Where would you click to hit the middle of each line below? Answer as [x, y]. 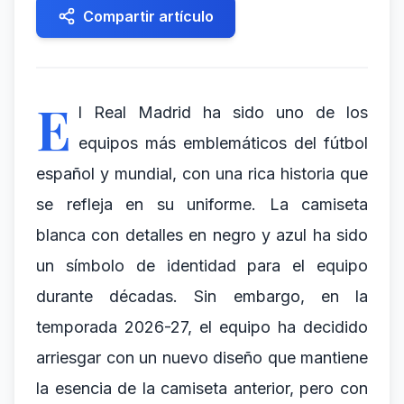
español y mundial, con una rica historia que [202, 174]
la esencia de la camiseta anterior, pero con [202, 388]
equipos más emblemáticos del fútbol [223, 143]
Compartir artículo [148, 16]
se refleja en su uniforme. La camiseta [202, 204]
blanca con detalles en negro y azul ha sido [202, 235]
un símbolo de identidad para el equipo [202, 266]
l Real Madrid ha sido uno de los [223, 112]
